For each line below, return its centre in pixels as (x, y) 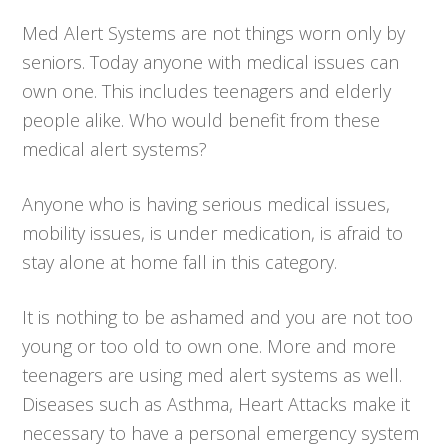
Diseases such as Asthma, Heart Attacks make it (216, 403)
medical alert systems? (115, 148)
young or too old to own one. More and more (209, 345)
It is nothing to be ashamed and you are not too (218, 316)
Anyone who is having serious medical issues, (206, 203)
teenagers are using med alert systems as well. (212, 374)
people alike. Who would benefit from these (201, 119)
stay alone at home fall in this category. (180, 261)
